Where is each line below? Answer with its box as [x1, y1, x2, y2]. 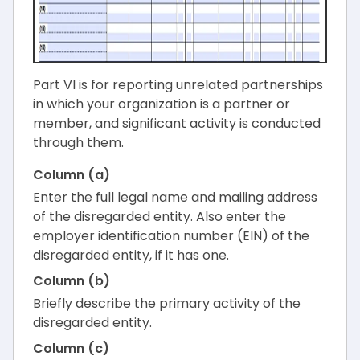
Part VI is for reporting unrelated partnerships [33, 76, 323, 95]
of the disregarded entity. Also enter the [33, 207, 286, 227]
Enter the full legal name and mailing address [33, 188, 317, 207]
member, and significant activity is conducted [33, 114, 321, 133]
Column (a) [33, 166, 110, 185]
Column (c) [33, 339, 109, 358]
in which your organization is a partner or [33, 95, 290, 114]
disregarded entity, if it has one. [33, 246, 229, 265]
